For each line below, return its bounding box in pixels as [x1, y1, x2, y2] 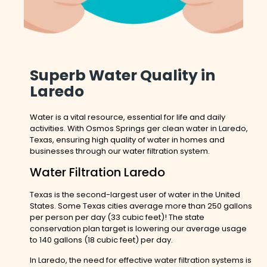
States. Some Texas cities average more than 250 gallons [30, 200, 252, 212]
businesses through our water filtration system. [30, 145, 210, 157]
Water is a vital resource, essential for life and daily [30, 111, 225, 123]
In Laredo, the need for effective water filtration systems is [30, 254, 252, 266]
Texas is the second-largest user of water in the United [30, 189, 240, 201]
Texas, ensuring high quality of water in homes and [30, 134, 225, 146]
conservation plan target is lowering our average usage [30, 223, 247, 235]
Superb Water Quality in [30, 65, 215, 86]
